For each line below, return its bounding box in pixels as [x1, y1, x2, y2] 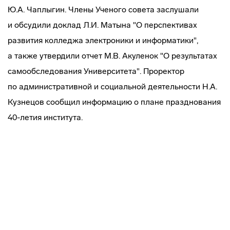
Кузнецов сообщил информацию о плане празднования [8, 97, 221, 107]
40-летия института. [8, 112, 83, 122]
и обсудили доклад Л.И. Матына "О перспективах [8, 20, 197, 30]
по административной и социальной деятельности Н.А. [8, 82, 217, 91]
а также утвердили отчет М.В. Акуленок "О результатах [8, 51, 217, 61]
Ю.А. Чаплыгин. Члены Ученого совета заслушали [8, 5, 199, 14]
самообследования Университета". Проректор [8, 66, 184, 76]
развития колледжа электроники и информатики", [8, 35, 198, 45]
